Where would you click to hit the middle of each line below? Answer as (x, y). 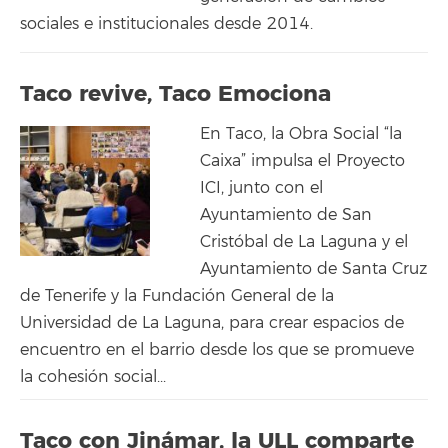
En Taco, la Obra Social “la (301, 134)
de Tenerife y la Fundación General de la (177, 296)
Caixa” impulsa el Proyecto (302, 161)
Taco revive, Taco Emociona (175, 93)
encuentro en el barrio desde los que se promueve (217, 350)
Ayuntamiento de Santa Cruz (313, 269)
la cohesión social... (93, 377)
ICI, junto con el (261, 188)
